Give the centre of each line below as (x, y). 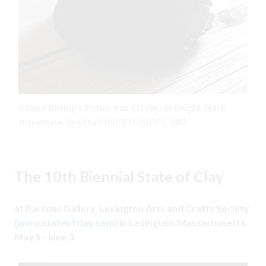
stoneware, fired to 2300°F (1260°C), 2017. (102, 122)
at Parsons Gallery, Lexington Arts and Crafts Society (132, 208)
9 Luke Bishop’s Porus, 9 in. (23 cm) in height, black (123, 108)
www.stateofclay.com (66, 222)
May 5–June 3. (45, 236)
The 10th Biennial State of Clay (119, 176)
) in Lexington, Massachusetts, (181, 222)
